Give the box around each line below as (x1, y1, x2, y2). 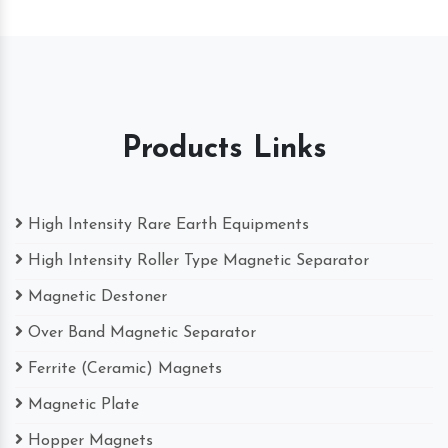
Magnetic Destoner (28, 288, 167, 305)
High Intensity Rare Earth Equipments (28, 216, 309, 233)
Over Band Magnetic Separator (28, 324, 256, 341)
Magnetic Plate (28, 396, 139, 413)
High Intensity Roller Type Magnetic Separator (28, 252, 369, 269)
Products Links (121, 133, 327, 165)
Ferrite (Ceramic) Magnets (28, 360, 222, 377)
